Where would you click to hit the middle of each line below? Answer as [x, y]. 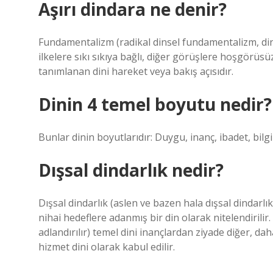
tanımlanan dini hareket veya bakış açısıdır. [136, 71]
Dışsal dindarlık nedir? [131, 170]
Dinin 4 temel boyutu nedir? [155, 104]
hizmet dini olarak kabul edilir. [107, 247]
